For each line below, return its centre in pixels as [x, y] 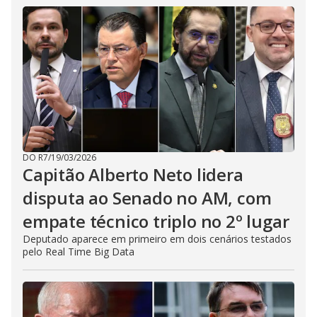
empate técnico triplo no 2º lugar [156, 221]
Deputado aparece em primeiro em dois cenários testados [157, 238]
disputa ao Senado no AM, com [147, 197]
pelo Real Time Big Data [79, 251]
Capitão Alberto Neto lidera [133, 174]
